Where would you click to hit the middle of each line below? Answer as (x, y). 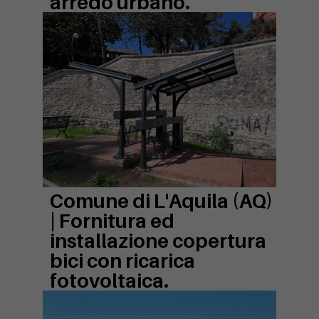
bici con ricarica (122, 261)
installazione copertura (158, 241)
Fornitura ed (117, 221)
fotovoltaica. (109, 281)
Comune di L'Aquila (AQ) (161, 201)
